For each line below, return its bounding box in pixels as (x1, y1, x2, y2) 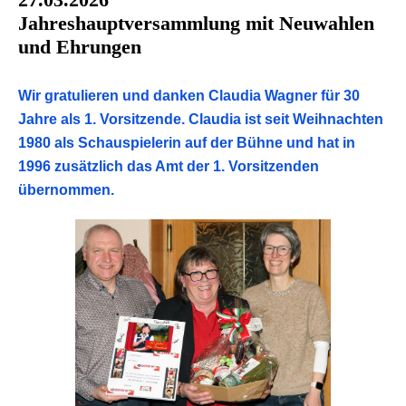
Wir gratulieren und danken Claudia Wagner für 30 (18, 87, 360, 103)
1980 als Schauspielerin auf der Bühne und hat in (18, 134, 355, 150)
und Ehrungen (18, 34, 141, 58)
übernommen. (18, 181, 118, 198)
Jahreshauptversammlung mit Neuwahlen (18, 11, 374, 34)
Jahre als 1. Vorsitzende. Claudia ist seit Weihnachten (18, 111, 383, 127)
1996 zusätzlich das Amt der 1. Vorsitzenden (18, 158, 319, 174)
